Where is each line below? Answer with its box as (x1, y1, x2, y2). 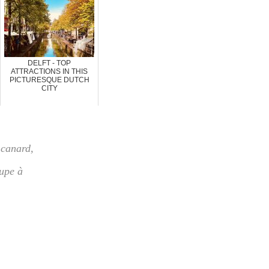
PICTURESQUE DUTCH (9, 75, 89, 84)
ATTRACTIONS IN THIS (11, 67, 88, 76)
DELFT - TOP (28, 58, 71, 67)
